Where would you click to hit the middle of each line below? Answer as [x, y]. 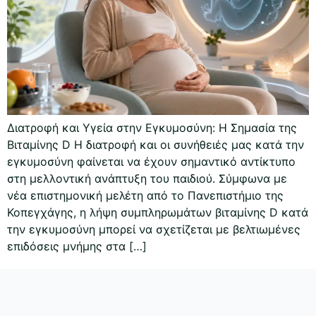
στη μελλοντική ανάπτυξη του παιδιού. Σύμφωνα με [147, 178]
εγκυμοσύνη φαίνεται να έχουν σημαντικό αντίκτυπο [151, 161]
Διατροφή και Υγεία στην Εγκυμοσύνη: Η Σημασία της [152, 127]
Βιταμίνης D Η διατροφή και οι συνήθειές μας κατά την [156, 144]
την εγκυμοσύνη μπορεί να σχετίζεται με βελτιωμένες [154, 229]
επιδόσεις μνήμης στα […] [77, 246]
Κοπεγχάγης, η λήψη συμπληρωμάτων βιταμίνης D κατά [158, 212]
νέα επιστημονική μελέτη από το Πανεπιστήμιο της [145, 195]
